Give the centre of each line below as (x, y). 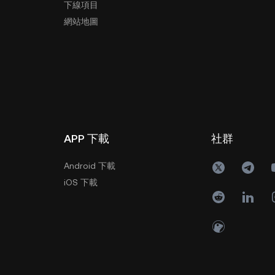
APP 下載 (87, 138)
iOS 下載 (81, 182)
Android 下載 (90, 166)
